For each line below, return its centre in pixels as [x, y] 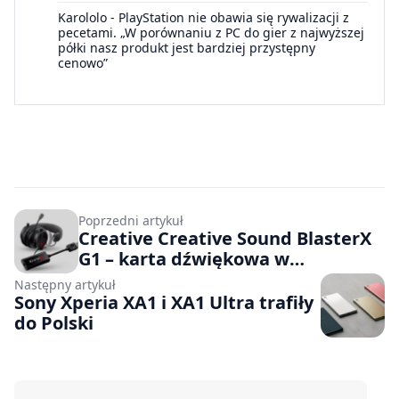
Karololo [82, 17]
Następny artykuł [65, 284]
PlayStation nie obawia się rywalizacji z [234, 17]
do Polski [54, 322]
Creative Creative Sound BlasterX [225, 238]
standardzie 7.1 [146, 279]
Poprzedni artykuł [131, 220]
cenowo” [83, 62]
